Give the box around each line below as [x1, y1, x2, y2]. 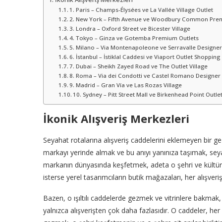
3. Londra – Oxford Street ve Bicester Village [69, 24, 191, 32]
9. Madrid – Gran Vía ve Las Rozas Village [69, 81, 182, 89]
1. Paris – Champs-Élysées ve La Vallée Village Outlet [69, 5, 214, 13]
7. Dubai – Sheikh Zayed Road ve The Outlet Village [69, 62, 208, 70]
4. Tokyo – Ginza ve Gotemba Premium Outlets [69, 34, 199, 42]
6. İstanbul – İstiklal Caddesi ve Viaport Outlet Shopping [69, 53, 221, 60]
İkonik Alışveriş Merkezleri [43, 111, 189, 126]
